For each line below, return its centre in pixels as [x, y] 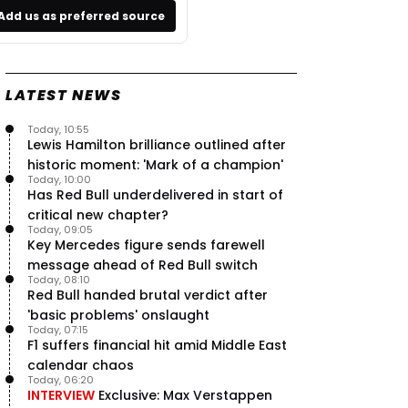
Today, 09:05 [60, 229]
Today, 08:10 [59, 280]
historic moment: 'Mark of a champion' [155, 165]
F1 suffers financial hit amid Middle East [157, 345]
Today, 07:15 [58, 330]
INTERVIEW [61, 395]
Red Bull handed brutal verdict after [148, 295]
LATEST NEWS [64, 95]
